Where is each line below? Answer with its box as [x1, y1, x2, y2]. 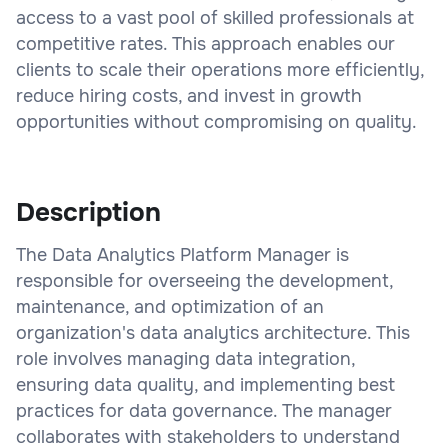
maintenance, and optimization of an [16, 295, 324, 318]
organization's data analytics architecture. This [16, 321, 410, 344]
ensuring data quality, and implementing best [16, 373, 395, 396]
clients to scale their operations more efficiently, [16, 58, 424, 81]
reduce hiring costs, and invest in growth [16, 84, 362, 107]
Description [16, 195, 161, 229]
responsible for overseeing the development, [16, 269, 393, 292]
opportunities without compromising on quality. [16, 110, 417, 133]
